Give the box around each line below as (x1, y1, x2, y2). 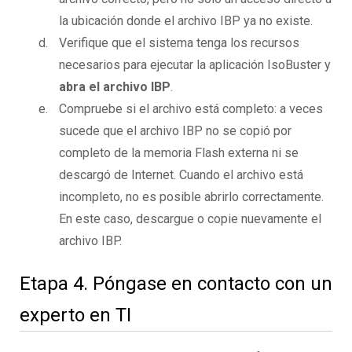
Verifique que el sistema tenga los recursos (59, 35, 299, 51)
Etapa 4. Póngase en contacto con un (20, 273, 332, 295)
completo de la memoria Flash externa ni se (59, 145, 299, 161)
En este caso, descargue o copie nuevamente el (59, 211, 321, 227)
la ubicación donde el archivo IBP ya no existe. (59, 13, 313, 29)
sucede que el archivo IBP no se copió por (59, 123, 291, 139)
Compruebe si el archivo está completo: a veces (59, 101, 323, 117)
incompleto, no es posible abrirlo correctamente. (59, 189, 324, 205)
